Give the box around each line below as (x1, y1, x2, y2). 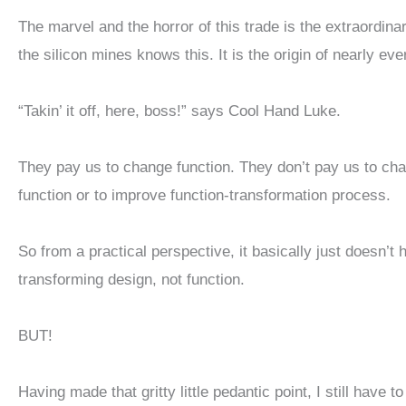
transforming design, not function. (18, 270, 245, 288)
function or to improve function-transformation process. (18, 186, 391, 204)
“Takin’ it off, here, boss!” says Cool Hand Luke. (18, 101, 341, 120)
